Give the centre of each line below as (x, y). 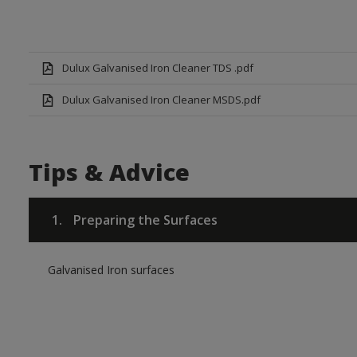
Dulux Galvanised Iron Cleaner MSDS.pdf (161, 100)
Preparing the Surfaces (143, 220)
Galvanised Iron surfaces (111, 270)
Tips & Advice (109, 172)
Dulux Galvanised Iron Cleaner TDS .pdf (157, 68)
